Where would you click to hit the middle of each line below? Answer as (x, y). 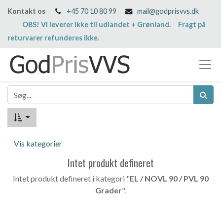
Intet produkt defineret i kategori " (71, 178)
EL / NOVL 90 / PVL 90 (169, 178)
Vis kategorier (38, 143)
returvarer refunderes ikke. (53, 38)
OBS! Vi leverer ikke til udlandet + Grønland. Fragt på (114, 24)
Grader (109, 190)
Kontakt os (26, 11)
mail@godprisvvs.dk (168, 11)
